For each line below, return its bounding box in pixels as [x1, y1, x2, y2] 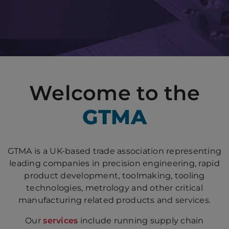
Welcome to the [29, 80, 200, 105]
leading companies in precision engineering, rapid [9, 158, 220, 168]
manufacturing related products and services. [18, 195, 211, 205]
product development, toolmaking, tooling [24, 171, 205, 180]
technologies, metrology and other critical [26, 183, 203, 193]
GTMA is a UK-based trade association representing [7, 146, 222, 156]
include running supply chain [78, 216, 204, 225]
